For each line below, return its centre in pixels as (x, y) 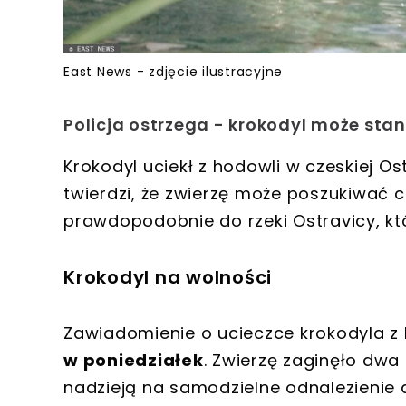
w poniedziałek (134, 361)
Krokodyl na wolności (168, 278)
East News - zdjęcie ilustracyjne (173, 72)
